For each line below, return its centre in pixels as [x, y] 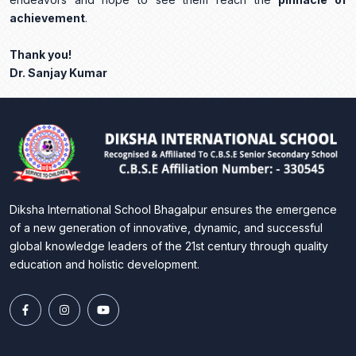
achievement [47, 18]
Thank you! [41, 55]
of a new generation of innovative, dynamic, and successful [166, 227]
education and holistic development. [104, 264]
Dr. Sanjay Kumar [58, 73]
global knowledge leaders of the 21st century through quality [169, 246]
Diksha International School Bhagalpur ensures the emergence [173, 209]
